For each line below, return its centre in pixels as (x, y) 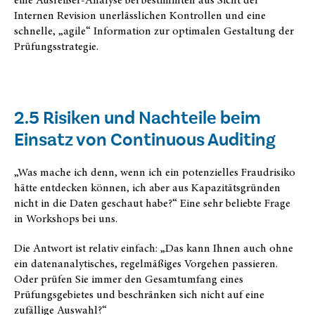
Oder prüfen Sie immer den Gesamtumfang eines (129, 279)
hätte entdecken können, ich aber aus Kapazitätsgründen (147, 187)
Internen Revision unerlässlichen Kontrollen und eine (140, 15)
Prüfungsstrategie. (56, 46)
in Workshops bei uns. (66, 218)
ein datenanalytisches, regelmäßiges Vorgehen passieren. (146, 263)
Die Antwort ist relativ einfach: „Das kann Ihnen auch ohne (154, 248)
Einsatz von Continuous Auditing (145, 139)
